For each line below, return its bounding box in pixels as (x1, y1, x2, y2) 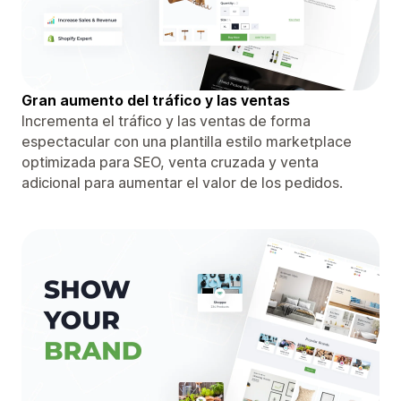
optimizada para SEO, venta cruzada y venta (21, 152, 319, 171)
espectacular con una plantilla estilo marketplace (21, 132, 352, 150)
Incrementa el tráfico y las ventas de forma (21, 111, 311, 130)
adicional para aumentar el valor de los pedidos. (21, 173, 343, 192)
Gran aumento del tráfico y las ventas (21, 90, 290, 109)
